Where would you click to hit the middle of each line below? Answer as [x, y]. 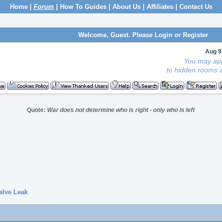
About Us [126, 7]
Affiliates [160, 7]
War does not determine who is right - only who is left [121, 110]
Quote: [37, 110]
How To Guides [83, 7]
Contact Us [196, 7]
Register [195, 35]
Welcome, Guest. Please [116, 35]
